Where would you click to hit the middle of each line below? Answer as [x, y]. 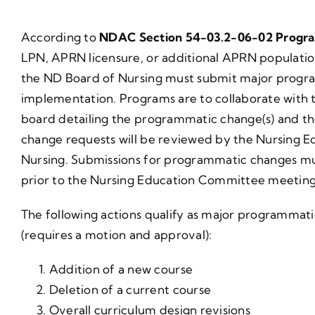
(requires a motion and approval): [116, 234]
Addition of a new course [121, 269]
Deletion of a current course [130, 289]
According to [60, 37]
